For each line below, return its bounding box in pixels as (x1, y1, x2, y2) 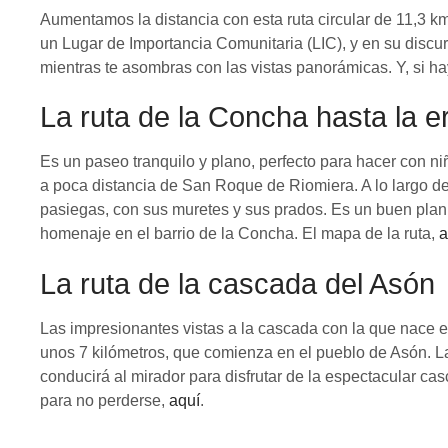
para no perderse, (40, 392, 169, 410)
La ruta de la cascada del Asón (40, 268, 435, 301)
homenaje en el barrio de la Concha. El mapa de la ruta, (40, 225, 439, 243)
